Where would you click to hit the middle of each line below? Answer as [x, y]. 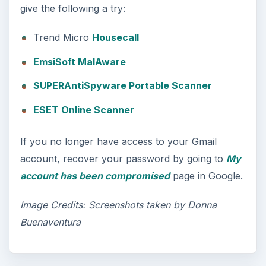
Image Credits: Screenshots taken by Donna [118, 205]
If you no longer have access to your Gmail [118, 141]
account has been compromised [95, 175]
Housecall [115, 38]
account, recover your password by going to [123, 158]
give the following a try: [72, 9]
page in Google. [206, 175]
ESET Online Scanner [83, 110]
